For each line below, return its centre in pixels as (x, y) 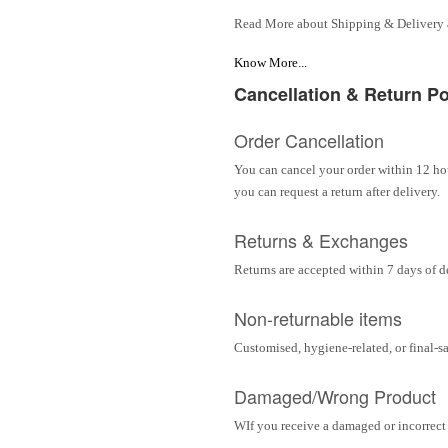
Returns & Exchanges (321, 240)
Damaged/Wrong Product (335, 396)
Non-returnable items (318, 318)
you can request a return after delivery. (337, 192)
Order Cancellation (309, 140)
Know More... (270, 63)
